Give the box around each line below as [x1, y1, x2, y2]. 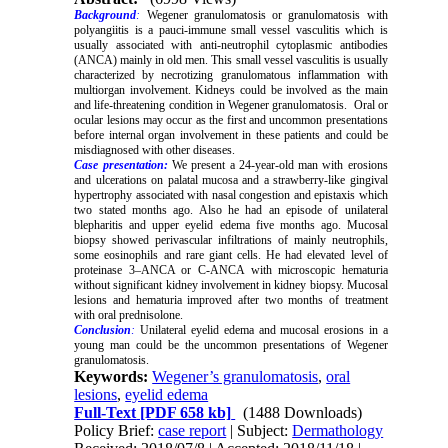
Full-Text [74, 404, 137, 422]
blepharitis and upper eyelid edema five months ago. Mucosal [74, 218, 388, 233]
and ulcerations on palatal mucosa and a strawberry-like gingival [74, 173, 388, 188]
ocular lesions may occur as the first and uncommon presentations [74, 113, 388, 128]
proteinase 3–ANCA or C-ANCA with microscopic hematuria [74, 263, 388, 278]
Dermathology [292, 422, 384, 440]
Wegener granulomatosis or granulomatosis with [140, 8, 388, 23]
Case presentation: [74, 158, 168, 173]
